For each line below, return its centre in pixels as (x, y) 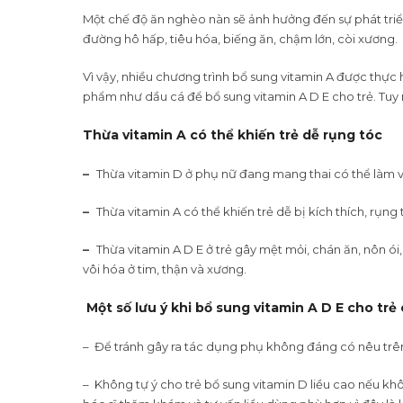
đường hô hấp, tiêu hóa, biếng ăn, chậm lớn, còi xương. (240, 38)
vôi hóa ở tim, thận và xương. (165, 269)
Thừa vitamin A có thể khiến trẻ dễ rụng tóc (233, 134)
